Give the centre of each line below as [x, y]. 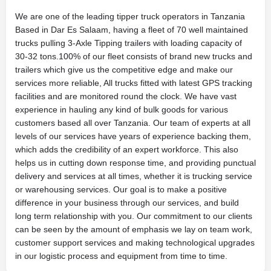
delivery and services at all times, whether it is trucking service [134, 176]
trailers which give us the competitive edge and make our [124, 69]
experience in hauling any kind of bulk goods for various [122, 109]
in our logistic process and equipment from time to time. [121, 256]
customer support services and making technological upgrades [135, 242]
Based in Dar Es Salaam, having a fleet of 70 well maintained [132, 29]
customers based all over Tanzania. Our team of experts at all [133, 122]
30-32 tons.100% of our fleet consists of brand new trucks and [134, 56]
